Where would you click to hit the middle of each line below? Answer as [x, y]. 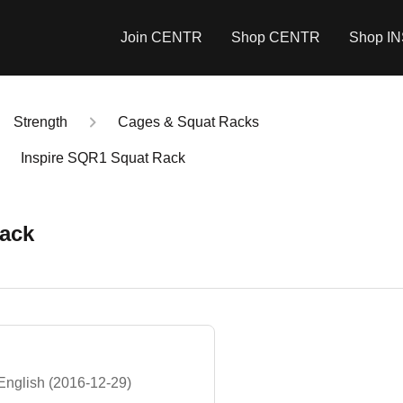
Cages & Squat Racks [188, 122]
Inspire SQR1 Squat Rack [103, 158]
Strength [40, 122]
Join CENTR [161, 37]
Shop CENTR [276, 37]
